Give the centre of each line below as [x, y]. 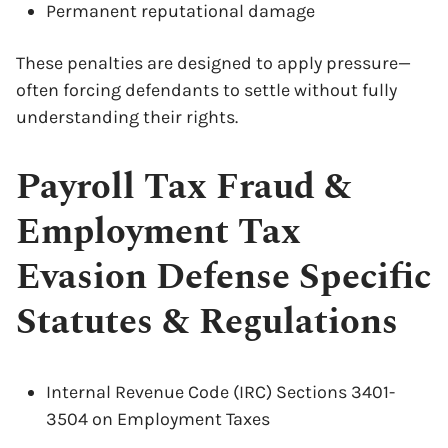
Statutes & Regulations [207, 322]
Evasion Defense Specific [223, 277]
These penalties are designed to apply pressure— [213, 63]
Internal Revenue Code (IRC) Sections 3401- [220, 392]
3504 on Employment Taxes [158, 419]
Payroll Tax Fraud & [184, 187]
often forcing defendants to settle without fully [206, 90]
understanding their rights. [127, 117]
